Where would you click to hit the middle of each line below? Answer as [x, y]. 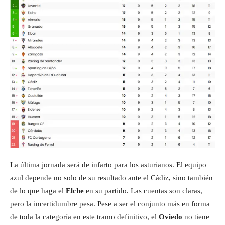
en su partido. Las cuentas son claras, [143, 191]
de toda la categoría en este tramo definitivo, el [84, 217]
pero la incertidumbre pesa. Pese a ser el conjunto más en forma [110, 204]
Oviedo [171, 217]
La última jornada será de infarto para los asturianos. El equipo [108, 164]
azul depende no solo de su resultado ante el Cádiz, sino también [111, 178]
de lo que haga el [38, 191]
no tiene [196, 217]
